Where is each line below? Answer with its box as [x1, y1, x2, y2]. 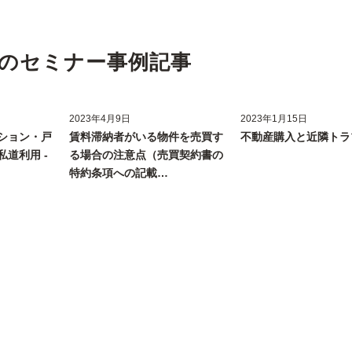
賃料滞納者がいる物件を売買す [69, 130, 224, 144]
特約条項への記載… [69, 167, 169, 180]
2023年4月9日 [69, 113, 131, 125]
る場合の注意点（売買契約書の [69, 148, 224, 162]
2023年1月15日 [240, 113, 308, 125]
